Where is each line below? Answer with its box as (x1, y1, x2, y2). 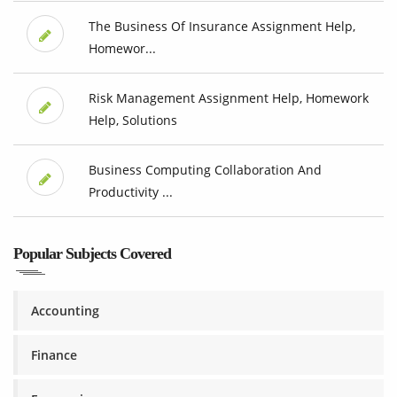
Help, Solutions (88, 112, 177, 129)
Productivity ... (88, 183, 173, 201)
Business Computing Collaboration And (88, 161, 322, 179)
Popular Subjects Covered (13, 245, 171, 263)
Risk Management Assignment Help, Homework (88, 90, 369, 107)
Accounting (31, 302, 99, 320)
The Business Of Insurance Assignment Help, (88, 18, 355, 35)
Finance (31, 346, 77, 364)
